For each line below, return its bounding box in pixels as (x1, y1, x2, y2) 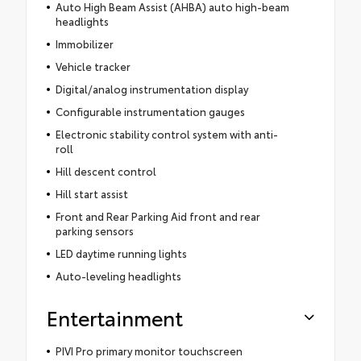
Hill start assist (55, 185, 128, 201)
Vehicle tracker (55, 58, 131, 73)
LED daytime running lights (55, 245, 187, 260)
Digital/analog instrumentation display (55, 81, 248, 96)
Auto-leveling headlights (55, 268, 181, 283)
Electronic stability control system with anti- (55, 126, 278, 141)
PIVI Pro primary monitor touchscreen (55, 342, 243, 358)
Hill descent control (55, 163, 156, 178)
